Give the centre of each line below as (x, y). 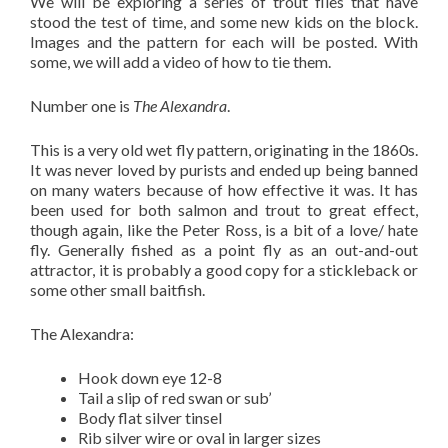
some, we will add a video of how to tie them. (180, 61)
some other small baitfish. (117, 289)
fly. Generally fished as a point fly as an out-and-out (224, 249)
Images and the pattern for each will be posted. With (224, 41)
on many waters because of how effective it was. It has (224, 189)
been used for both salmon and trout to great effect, (224, 209)
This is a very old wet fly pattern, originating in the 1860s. (224, 149)
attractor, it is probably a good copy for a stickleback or (224, 269)
